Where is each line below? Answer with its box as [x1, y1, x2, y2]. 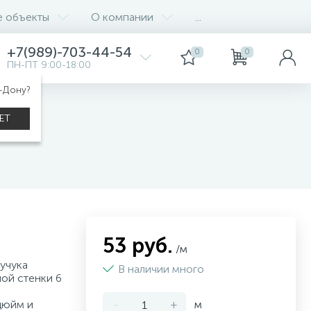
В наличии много [118, 262, 204, 276]
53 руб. [103, 233, 173, 258]
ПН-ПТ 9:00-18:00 [7, 59, 91, 71]
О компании [91, 10, 153, 24]
